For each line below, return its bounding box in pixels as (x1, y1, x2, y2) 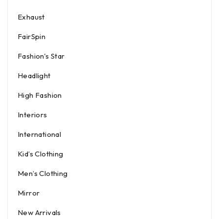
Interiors (18, 110, 47, 120)
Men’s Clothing (18, 169, 68, 178)
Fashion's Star (18, 51, 65, 61)
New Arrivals (18, 208, 61, 218)
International (18, 130, 62, 139)
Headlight (18, 71, 51, 81)
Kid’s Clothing (18, 149, 64, 159)
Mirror (18, 188, 40, 198)
